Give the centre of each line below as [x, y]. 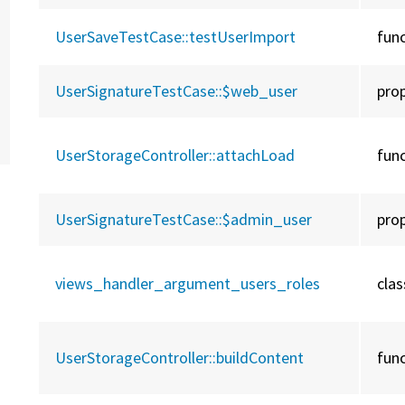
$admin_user [268, 220]
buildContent [260, 358]
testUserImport [243, 37]
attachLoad [256, 155]
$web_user [260, 91]
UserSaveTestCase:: [122, 37]
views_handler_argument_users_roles [188, 284]
